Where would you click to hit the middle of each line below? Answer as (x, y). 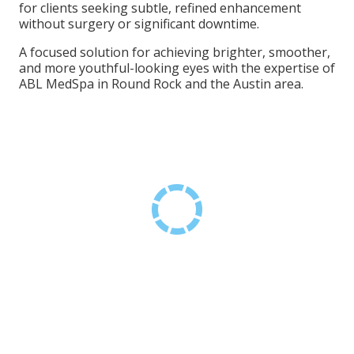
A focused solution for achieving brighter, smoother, (175, 52)
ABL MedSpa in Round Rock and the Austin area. (161, 84)
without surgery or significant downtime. (139, 24)
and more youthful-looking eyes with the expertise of (177, 68)
